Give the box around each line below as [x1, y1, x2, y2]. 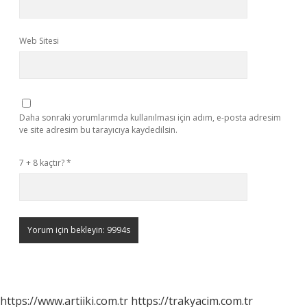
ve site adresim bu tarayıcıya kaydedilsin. [19, 124, 177, 136]
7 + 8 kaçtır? [19, 157, 66, 169]
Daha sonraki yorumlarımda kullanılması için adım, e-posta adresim [19, 112, 281, 123]
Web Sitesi [19, 35, 59, 47]
